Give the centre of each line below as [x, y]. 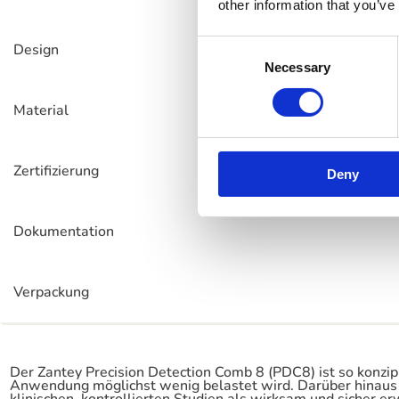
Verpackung [51, 292]
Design [36, 50]
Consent [222, 46]
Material [41, 110]
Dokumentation [64, 232]
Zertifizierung [56, 171]
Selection [224, 68]
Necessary [297, 67]
